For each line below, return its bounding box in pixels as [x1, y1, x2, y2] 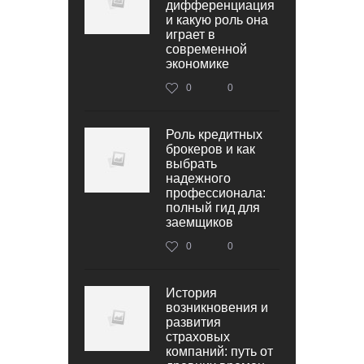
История [166, 285, 217, 300]
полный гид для [166, 200, 260, 214]
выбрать [166, 156, 217, 171]
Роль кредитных [166, 127, 262, 141]
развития [166, 314, 221, 329]
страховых [166, 329, 230, 344]
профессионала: [166, 185, 266, 200]
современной [166, 41, 247, 56]
